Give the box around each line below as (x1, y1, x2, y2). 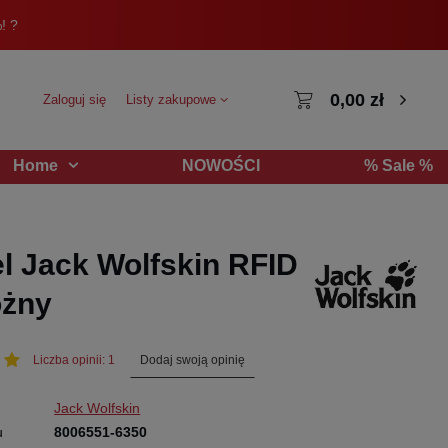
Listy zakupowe (126, 92, 221, 107)
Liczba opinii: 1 (32, 353, 115, 368)
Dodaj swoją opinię (139, 353, 245, 367)
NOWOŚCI (182, 156, 260, 174)
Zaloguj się (43, 92, 107, 107)
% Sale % (364, 156, 433, 174)
